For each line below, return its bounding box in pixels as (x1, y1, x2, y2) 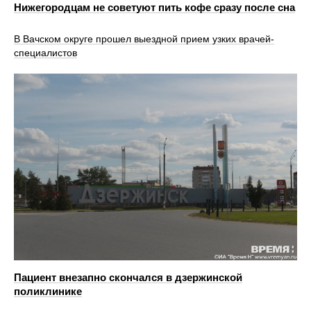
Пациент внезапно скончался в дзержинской (14, 271, 242, 284)
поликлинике (14, 285, 82, 298)
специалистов (14, 47, 77, 58)
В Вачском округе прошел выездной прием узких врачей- (14, 33, 274, 44)
